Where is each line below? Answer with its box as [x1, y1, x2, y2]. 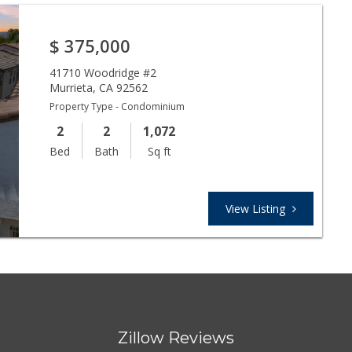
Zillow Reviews [117, 328, 234, 347]
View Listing [225, 200, 288, 216]
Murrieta [49, 79, 93, 95]
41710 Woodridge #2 [49, 64, 157, 80]
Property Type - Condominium [49, 99, 185, 113]
